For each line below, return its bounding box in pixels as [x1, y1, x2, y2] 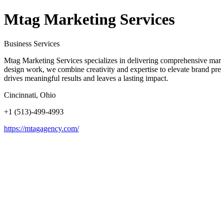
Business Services [4, 39, 60, 48]
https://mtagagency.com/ [4, 124, 79, 133]
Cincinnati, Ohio [4, 90, 56, 99]
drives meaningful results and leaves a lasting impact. [4, 74, 168, 82]
